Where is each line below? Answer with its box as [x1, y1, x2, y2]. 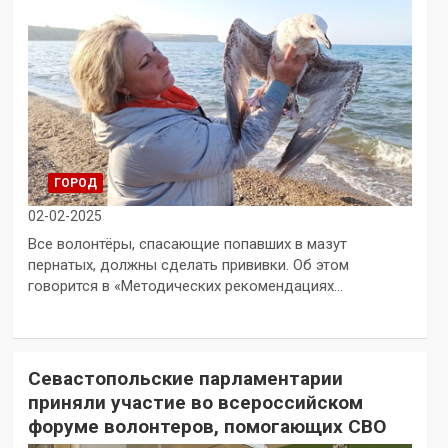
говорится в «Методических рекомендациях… [27, 276, 343, 295]
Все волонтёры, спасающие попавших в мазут [27, 234, 347, 253]
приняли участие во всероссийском [27, 390, 363, 414]
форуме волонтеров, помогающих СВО [27, 414, 386, 438]
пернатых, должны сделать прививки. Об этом [27, 255, 349, 274]
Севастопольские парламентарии [27, 366, 343, 390]
